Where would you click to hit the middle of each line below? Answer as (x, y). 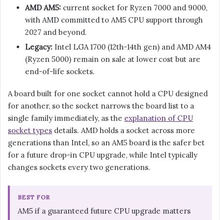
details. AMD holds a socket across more (124, 131)
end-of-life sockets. (60, 72)
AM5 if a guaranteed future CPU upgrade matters (104, 211)
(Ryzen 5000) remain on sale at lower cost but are (113, 59)
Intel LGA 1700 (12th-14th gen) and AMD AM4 (132, 47)
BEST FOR (34, 197)
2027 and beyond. (56, 32)
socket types (30, 131)
